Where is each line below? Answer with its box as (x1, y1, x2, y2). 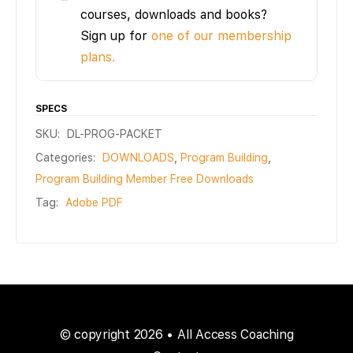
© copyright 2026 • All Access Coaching (59, 327, 294, 343)
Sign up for (80, 28, 151, 44)
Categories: (35, 151, 95, 165)
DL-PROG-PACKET (67, 128, 162, 141)
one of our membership (151, 28, 292, 44)
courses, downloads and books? (80, 7, 267, 23)
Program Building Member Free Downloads (35, 173, 254, 186)
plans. (80, 50, 115, 65)
